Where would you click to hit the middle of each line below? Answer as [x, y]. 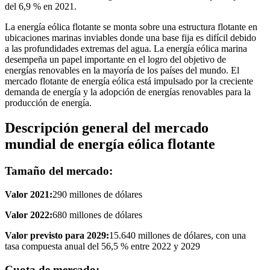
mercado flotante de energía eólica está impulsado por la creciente [129, 81]
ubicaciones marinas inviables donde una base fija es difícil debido [130, 37]
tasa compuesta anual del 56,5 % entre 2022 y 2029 [102, 246]
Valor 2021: [29, 195]
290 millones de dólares [97, 195]
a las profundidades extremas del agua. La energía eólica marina [126, 48]
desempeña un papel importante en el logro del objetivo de [115, 59]
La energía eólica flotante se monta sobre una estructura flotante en [131, 27]
